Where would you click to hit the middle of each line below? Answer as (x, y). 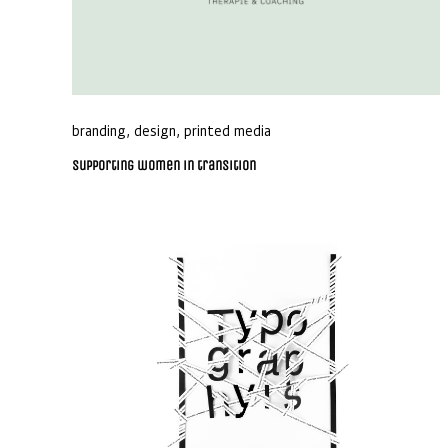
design (155, 129)
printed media (227, 129)
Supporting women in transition (164, 165)
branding (99, 129)
